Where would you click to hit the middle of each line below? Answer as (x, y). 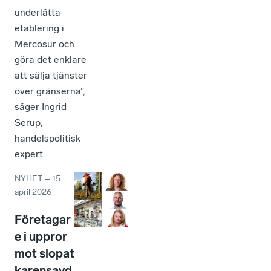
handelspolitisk (47, 138)
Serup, (28, 122)
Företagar (43, 219)
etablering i (39, 28)
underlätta (38, 12)
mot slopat (44, 253)
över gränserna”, (50, 91)
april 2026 (33, 192)
